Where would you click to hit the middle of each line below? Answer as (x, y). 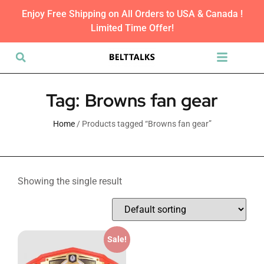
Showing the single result (70, 181)
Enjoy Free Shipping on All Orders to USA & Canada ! (132, 14)
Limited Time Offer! (132, 28)
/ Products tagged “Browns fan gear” (143, 124)
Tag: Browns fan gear (132, 100)
